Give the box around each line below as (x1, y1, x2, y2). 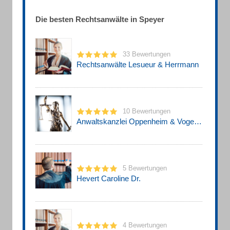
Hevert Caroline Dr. (76, 174, 141, 183)
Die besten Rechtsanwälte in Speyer (35, 15, 164, 24)
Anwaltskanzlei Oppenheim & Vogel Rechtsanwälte (194, 117, 202, 126)
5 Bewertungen (123, 164, 167, 172)
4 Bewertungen (123, 221, 167, 229)
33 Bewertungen (123, 50, 170, 58)
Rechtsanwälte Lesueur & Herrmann (76, 60, 199, 69)
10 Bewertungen (123, 107, 170, 115)
